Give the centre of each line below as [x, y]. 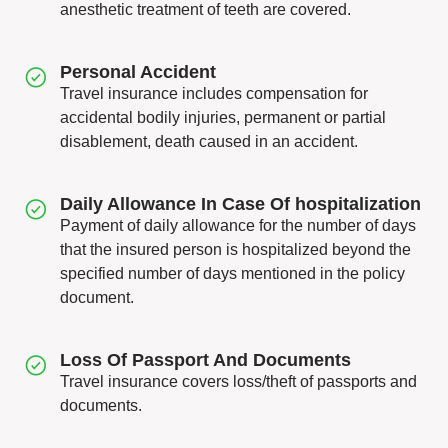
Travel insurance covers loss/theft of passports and [238, 381]
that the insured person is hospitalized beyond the [235, 249]
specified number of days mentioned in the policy [232, 273]
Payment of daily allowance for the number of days [238, 225]
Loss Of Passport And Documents [205, 360]
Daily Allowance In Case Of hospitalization [240, 204]
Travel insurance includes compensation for [214, 93]
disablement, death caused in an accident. [209, 141]
